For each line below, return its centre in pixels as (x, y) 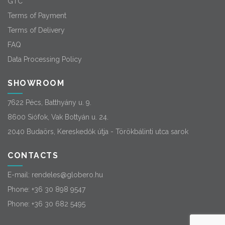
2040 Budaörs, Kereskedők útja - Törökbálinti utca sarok (98, 132)
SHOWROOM (36, 83)
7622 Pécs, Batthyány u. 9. (49, 102)
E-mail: (20, 175)
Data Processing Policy (45, 59)
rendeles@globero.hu (67, 175)
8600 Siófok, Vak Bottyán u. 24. (58, 117)
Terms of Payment (37, 16)
